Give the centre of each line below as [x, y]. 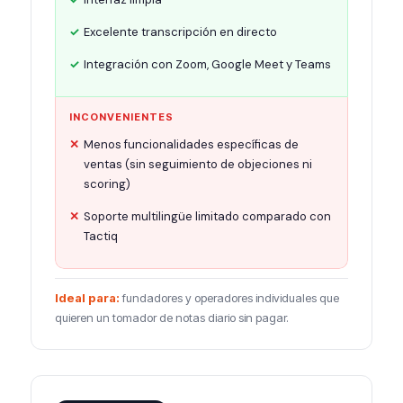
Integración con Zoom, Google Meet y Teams [207, 64]
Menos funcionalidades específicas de [191, 144]
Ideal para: [87, 298]
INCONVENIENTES [121, 117]
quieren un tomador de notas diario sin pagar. [172, 318]
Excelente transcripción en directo [180, 32]
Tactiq [101, 236]
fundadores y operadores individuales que [229, 298]
